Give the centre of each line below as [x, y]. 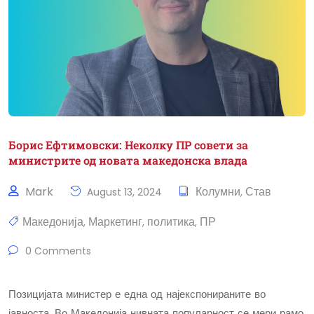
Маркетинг [115, 222]
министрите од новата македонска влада [128, 161]
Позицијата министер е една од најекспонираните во [137, 294]
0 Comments [57, 251]
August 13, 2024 [123, 192]
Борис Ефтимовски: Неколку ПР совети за [128, 145]
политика [171, 222]
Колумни [218, 192]
